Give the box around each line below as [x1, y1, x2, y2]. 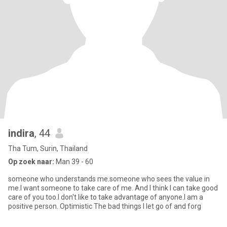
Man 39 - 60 [54, 158, 93, 166]
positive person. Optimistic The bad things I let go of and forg [8, 202, 201, 210]
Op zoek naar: [8, 158, 54, 166]
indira [8, 127, 34, 139]
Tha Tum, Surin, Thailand [8, 144, 88, 153]
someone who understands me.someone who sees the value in [8, 175, 210, 183]
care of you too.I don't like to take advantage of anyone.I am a [8, 193, 203, 201]
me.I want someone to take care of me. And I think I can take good [8, 184, 218, 192]
